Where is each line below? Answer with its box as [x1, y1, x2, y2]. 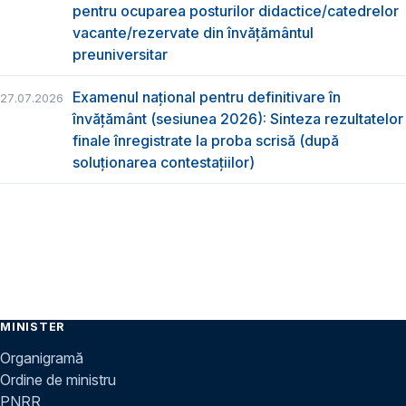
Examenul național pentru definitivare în [72, 88, 341, 107]
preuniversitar [72, 44, 168, 63]
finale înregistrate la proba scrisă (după [72, 131, 339, 150]
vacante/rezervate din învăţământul [72, 23, 314, 42]
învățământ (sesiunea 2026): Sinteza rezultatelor [72, 110, 403, 129]
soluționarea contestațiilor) [72, 153, 255, 172]
